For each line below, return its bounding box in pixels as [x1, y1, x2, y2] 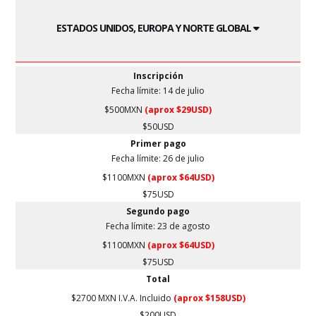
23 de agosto [157, 220, 210, 233]
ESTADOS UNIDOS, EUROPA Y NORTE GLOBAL [56, 20, 253, 35]
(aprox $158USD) [173, 292, 245, 305]
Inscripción [133, 70, 183, 83]
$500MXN [104, 104, 145, 116]
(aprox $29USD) [145, 104, 212, 116]
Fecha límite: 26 [111, 152, 173, 165]
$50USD [142, 121, 174, 133]
